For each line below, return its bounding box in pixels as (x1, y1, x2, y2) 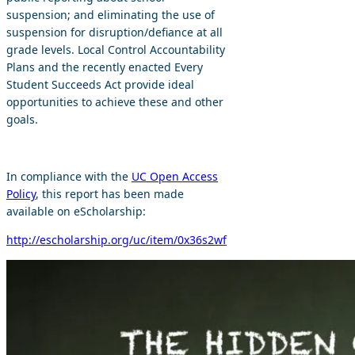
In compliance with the (6, 169, 132, 184)
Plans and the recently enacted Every (6, 59, 203, 74)
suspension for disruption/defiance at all (6, 25, 223, 40)
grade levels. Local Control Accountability (6, 42, 225, 57)
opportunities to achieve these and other (6, 94, 223, 109)
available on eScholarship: (6, 204, 146, 219)
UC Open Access (132, 169, 218, 184)
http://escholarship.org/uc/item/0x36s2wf (6, 232, 227, 247)
